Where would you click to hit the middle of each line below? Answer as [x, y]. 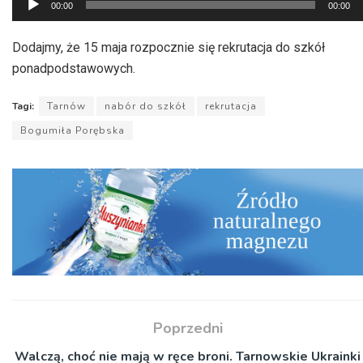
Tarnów [66, 107]
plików [30, 20]
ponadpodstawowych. [74, 69]
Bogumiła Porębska [73, 131]
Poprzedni [188, 328]
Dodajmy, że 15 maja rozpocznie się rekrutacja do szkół [169, 48]
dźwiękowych [49, 41]
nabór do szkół [145, 107]
